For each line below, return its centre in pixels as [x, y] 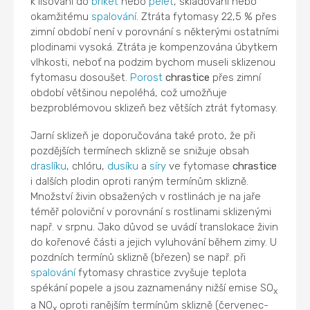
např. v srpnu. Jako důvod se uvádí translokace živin [155, 227]
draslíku [49, 166]
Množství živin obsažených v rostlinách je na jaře [146, 196]
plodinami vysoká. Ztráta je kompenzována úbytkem [154, 47]
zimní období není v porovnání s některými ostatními [155, 31]
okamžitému [61, 16]
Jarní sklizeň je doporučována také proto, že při [143, 135]
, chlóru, [87, 166]
